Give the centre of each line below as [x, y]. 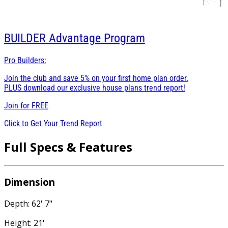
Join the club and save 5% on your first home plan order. [96, 78]
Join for [18, 105]
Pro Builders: [25, 60]
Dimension [30, 182]
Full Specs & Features [68, 147]
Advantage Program [97, 38]
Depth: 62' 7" [28, 204]
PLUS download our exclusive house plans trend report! [95, 88]
